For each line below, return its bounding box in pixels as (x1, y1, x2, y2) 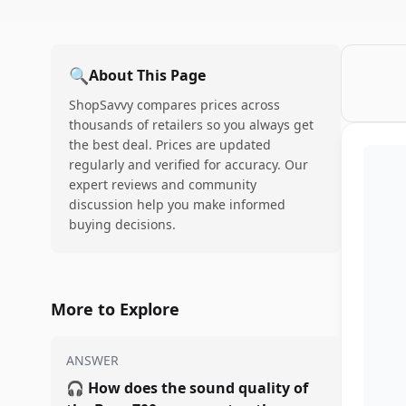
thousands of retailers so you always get (69, 116, 314, 133)
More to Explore (51, 298, 179, 320)
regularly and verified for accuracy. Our (69, 156, 308, 173)
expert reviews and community (69, 176, 256, 193)
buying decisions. (69, 216, 176, 233)
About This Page (89, 65, 206, 85)
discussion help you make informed (69, 196, 285, 213)
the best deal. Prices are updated (69, 136, 271, 153)
